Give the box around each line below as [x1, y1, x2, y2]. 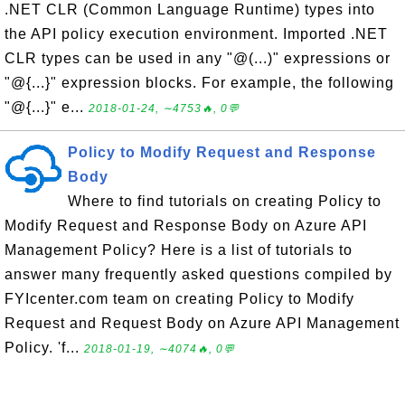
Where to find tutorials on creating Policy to [68, 193, 381, 209]
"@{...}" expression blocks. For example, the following [5, 75, 394, 90]
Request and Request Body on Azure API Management [5, 316, 400, 331]
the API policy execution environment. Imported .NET [5, 26, 388, 42]
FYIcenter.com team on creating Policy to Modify [5, 291, 354, 306]
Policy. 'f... [5, 340, 84, 355]
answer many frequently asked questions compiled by [5, 267, 392, 282]
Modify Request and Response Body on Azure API [5, 218, 367, 233]
